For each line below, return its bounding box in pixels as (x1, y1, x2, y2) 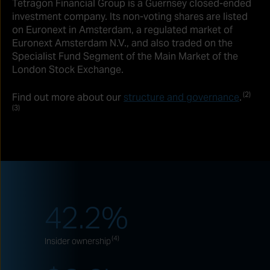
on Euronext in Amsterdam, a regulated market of (12, 23, 233, 36)
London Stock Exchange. (12, 63, 124, 76)
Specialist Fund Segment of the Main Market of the (12, 49, 238, 63)
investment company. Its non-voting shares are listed (12, 10, 248, 23)
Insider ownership (45, 235, 111, 246)
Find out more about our (12, 90, 124, 104)
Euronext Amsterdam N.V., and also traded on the (12, 36, 233, 49)
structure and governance (124, 90, 239, 104)
